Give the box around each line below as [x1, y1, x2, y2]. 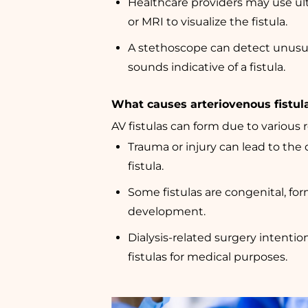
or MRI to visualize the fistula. [128, 14, 287, 28]
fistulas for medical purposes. [128, 250, 287, 263]
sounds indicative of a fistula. [128, 60, 285, 74]
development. [128, 204, 206, 218]
